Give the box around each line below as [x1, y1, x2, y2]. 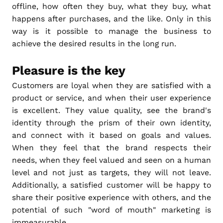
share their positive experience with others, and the [11, 192, 212, 202]
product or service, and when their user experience [11, 93, 212, 103]
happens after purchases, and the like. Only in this [11, 13, 212, 23]
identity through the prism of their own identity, [11, 117, 212, 127]
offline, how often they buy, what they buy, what [11, 1, 212, 11]
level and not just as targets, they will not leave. [11, 167, 212, 177]
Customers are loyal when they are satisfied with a [11, 80, 212, 90]
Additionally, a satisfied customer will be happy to [11, 180, 212, 190]
